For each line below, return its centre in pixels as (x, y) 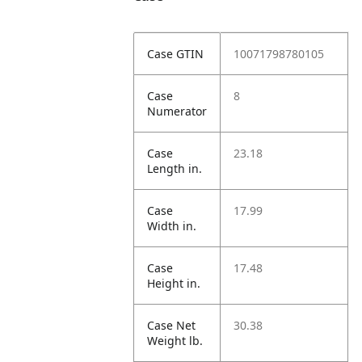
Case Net (172, 325)
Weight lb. (175, 341)
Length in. (175, 168)
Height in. (174, 283)
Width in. (172, 226)
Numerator (177, 111)
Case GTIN (176, 54)
